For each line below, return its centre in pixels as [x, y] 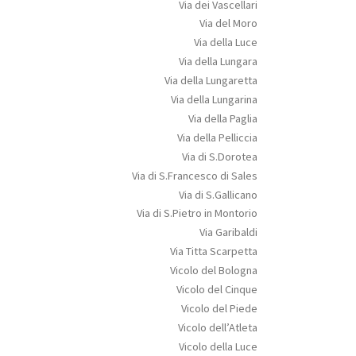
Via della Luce [225, 43]
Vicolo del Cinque [217, 290]
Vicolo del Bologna [213, 271]
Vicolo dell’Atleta [217, 327]
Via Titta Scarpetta [213, 252]
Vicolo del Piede [219, 309]
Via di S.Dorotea [219, 156]
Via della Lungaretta [211, 81]
